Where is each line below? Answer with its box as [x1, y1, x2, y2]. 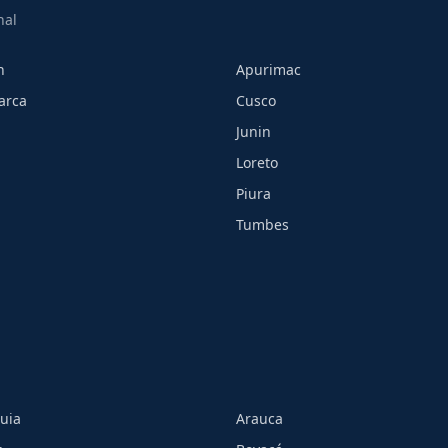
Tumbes [236, 215, 289, 235]
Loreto [236, 153, 278, 173]
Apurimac [236, 60, 301, 80]
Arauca [236, 409, 283, 429]
